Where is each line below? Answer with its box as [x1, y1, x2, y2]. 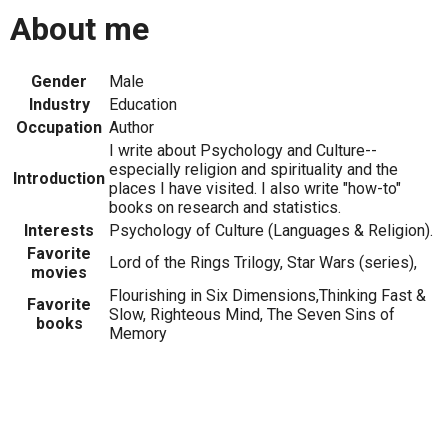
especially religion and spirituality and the [109, 160, 398, 180]
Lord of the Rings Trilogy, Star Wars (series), [109, 253, 417, 273]
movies [31, 263, 87, 283]
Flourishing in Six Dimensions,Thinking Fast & [109, 286, 426, 306]
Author [109, 118, 154, 138]
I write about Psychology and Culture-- [109, 141, 377, 161]
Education [109, 95, 177, 115]
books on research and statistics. [109, 198, 341, 218]
